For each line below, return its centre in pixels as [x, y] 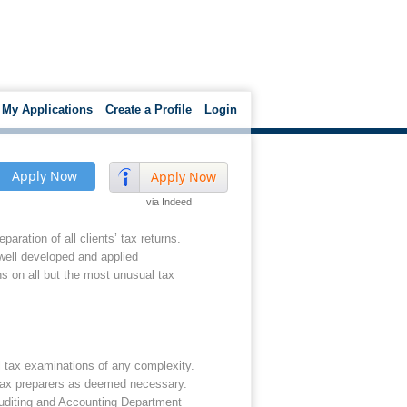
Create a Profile [149, 109]
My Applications [47, 109]
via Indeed [169, 202]
